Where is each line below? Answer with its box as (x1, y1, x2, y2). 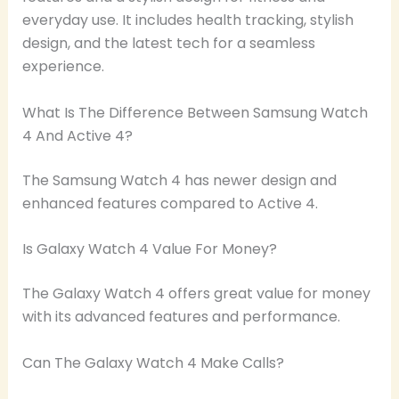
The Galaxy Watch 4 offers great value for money (21, 283, 370, 305)
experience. (21, 56, 104, 77)
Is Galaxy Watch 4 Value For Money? (21, 239, 277, 260)
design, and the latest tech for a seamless (21, 33, 315, 54)
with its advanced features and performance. (21, 306, 340, 328)
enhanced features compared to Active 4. (21, 192, 318, 214)
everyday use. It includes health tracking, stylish (21, 10, 354, 31)
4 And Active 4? (21, 125, 133, 146)
